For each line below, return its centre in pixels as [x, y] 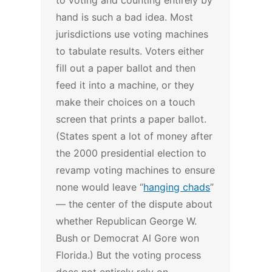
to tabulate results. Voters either [130, 51]
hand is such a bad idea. [113, 17]
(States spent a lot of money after [134, 136]
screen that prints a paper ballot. [131, 119]
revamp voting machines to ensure [136, 170]
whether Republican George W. [127, 221]
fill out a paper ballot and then [126, 68]
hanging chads [177, 187]
